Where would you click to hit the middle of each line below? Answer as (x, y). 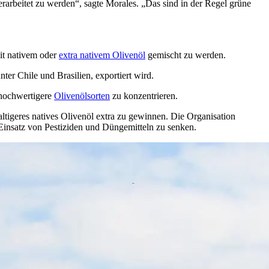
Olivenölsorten (82, 96)
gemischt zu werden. (186, 55)
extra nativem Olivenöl (102, 55)
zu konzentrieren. (144, 96)
